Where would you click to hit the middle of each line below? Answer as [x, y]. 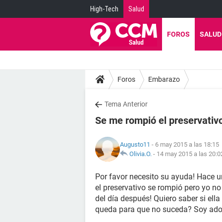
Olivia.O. [140, 154]
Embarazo [164, 79]
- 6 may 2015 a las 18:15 [185, 144]
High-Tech [104, 9]
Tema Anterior [126, 104]
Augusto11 [135, 144]
